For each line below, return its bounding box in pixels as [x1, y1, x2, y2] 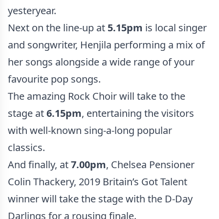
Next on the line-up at [8, 21, 108, 34]
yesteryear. [8, 4, 56, 17]
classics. [8, 141, 45, 154]
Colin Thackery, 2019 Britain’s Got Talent [8, 175, 187, 188]
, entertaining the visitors [82, 107, 194, 120]
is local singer [143, 21, 207, 34]
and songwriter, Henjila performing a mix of [8, 38, 205, 51]
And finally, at [8, 158, 71, 171]
